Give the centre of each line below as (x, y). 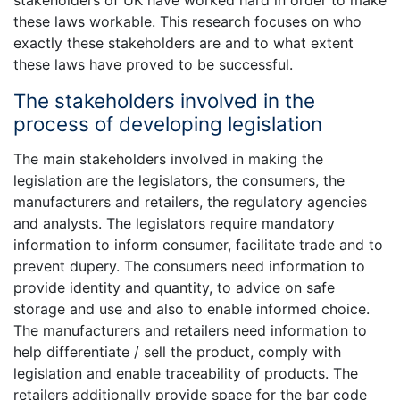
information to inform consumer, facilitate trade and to (198, 244)
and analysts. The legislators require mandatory (174, 223)
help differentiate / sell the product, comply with (177, 351)
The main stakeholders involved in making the (168, 158)
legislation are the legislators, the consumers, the (179, 180)
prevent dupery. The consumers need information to (189, 266)
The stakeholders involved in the (164, 101)
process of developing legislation (168, 124)
